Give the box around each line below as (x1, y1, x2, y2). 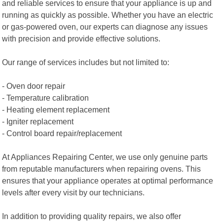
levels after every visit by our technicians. (2, 187, 145, 197)
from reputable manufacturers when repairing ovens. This (2, 164, 201, 173)
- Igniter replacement (2, 116, 74, 126)
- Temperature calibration (2, 93, 89, 102)
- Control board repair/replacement (2, 128, 122, 138)
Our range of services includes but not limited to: (2, 57, 170, 67)
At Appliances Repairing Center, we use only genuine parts (2, 152, 208, 161)
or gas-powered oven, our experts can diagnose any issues (2, 22, 208, 31)
